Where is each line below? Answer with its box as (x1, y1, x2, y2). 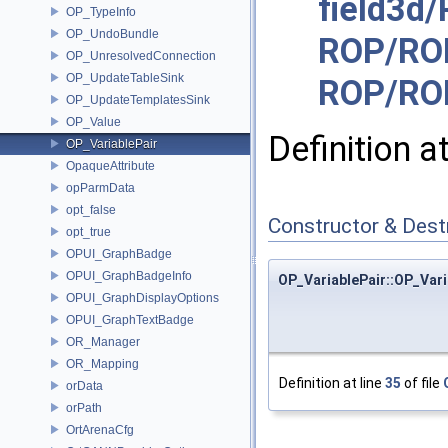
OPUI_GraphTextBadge (66, 312, 194, 327)
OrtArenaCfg (66, 422, 134, 437)
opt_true (66, 224, 111, 239)
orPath (66, 400, 102, 415)
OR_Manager (66, 334, 140, 349)
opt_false (66, 202, 116, 217)
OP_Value (66, 114, 121, 129)
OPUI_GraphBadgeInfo (66, 268, 192, 283)
